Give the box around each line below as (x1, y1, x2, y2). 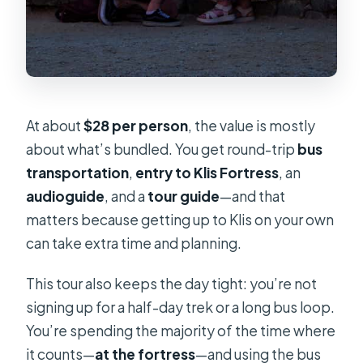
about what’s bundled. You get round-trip (26, 140, 298, 159)
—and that (220, 187, 286, 206)
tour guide (147, 187, 220, 206)
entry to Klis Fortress (135, 164, 280, 182)
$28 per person (83, 117, 189, 135)
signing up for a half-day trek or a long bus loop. (26, 298, 335, 317)
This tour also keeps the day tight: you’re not (26, 275, 318, 293)
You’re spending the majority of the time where (26, 322, 336, 340)
